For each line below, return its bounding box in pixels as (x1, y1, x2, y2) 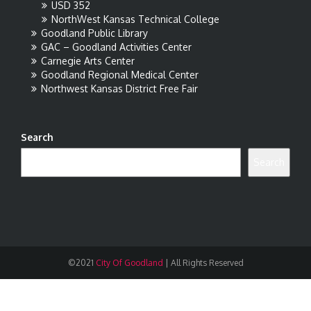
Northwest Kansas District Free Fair (41, 83, 198, 94)
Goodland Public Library (41, 27, 148, 39)
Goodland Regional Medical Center (41, 69, 199, 81)
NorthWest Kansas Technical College (51, 13, 219, 25)
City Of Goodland (93, 258, 163, 268)
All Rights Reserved (170, 258, 244, 268)
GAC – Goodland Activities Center (41, 41, 192, 53)
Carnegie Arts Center (41, 55, 135, 67)
